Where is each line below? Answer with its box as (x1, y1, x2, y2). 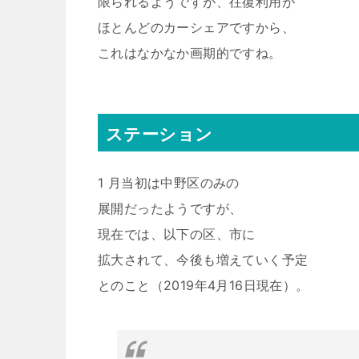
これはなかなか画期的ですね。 (98, 45, 282, 61)
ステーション (106, 124, 213, 144)
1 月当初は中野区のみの (98, 175, 240, 191)
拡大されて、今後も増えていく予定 (98, 252, 309, 268)
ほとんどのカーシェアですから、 (98, 19, 295, 35)
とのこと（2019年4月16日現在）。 (98, 277, 309, 293)
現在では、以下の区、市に (98, 226, 256, 242)
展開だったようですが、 (98, 200, 243, 216)
